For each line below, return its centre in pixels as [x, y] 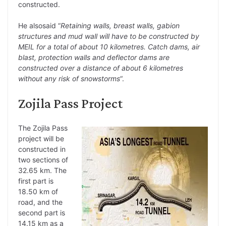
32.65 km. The [42, 170]
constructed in [42, 149]
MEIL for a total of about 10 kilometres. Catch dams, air [109, 46]
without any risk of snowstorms [69, 78]
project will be [41, 138]
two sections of [43, 159]
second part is [42, 212]
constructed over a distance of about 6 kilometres [101, 68]
